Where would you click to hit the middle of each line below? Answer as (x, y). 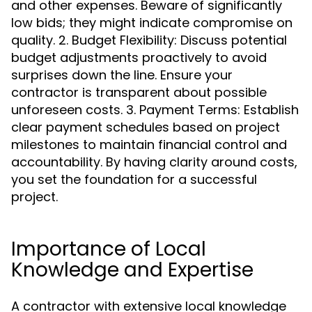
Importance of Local (109, 249)
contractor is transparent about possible (139, 92)
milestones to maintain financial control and (149, 145)
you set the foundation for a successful (134, 179)
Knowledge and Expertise (132, 270)
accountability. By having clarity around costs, (154, 162)
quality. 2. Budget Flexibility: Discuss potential (149, 40)
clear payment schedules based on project (146, 127)
